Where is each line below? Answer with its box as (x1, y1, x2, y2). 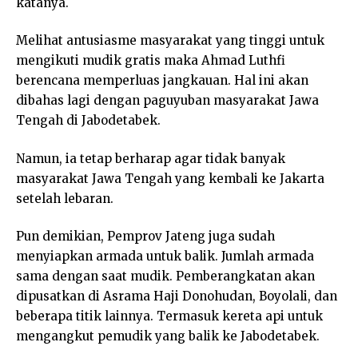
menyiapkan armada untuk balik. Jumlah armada (16, 249, 314, 265)
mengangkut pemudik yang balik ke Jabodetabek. (16, 328, 320, 344)
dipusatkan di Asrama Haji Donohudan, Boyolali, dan (16, 288, 337, 304)
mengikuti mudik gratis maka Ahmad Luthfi (16, 53, 285, 69)
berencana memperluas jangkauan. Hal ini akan (16, 73, 308, 89)
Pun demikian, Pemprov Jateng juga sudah (16, 229, 275, 245)
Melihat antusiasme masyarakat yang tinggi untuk (16, 33, 324, 49)
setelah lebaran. (16, 190, 113, 206)
